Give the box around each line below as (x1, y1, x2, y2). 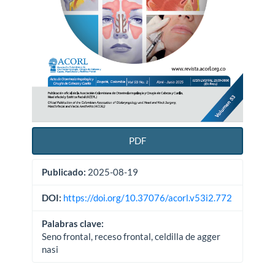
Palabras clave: (42, 218, 104, 230)
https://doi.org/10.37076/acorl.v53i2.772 (63, 192, 233, 204)
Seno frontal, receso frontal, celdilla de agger (42, 231, 221, 242)
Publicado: (42, 166, 87, 178)
